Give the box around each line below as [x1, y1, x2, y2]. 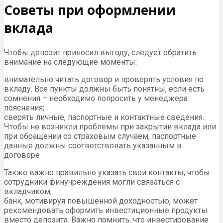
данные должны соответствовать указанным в [4, 141, 182, 151]
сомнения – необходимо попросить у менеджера [4, 94, 188, 104]
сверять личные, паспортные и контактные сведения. [4, 112, 204, 122]
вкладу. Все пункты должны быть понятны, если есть [4, 84, 205, 94]
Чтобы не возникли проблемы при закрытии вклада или [4, 122, 216, 132]
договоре [4, 150, 40, 160]
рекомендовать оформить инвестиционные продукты [4, 206, 208, 216]
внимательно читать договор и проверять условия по [4, 75, 204, 85]
